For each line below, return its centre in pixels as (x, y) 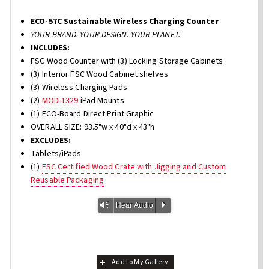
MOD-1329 (60, 101)
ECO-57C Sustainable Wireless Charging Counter (125, 22)
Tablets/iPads (56, 154)
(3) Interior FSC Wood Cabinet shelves (99, 75)
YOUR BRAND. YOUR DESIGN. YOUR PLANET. (105, 35)
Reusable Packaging (67, 180)
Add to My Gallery (140, 262)
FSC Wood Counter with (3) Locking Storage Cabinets (127, 62)
